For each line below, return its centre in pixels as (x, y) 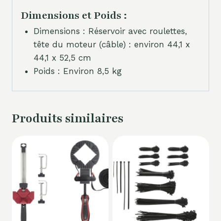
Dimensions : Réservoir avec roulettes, (110, 31)
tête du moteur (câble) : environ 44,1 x (111, 45)
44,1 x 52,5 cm (62, 58)
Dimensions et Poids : (74, 16)
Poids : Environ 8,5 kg (77, 71)
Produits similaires (68, 118)
